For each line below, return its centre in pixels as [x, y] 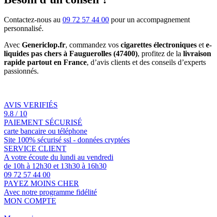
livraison [197, 54]
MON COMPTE [30, 201]
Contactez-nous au [33, 20]
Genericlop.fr [44, 45]
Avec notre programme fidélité [50, 192]
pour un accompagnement [149, 20]
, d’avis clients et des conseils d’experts [146, 62]
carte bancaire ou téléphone [46, 131]
